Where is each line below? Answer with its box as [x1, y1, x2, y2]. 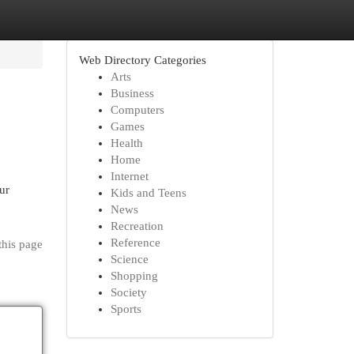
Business [110, 87, 154, 100]
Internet [110, 170, 149, 183]
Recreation [110, 220, 164, 232]
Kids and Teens [110, 186, 186, 199]
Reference [110, 236, 160, 249]
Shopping [110, 269, 158, 282]
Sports [110, 303, 141, 315]
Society [110, 286, 147, 299]
